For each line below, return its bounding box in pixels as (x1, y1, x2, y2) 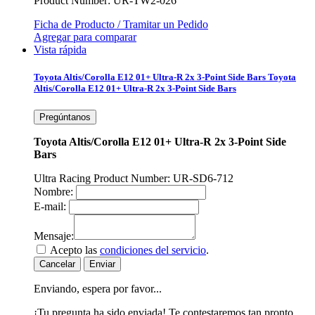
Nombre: (34, 186, 73, 198)
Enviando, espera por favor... (34, 283, 162, 295)
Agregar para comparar (34, 31, 136, 44)
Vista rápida (34, 44, 86, 56)
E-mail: (34, 200, 66, 213)
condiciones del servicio (100, 244, 206, 257)
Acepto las (50, 244, 100, 257)
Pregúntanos (39, 112, 91, 123)
